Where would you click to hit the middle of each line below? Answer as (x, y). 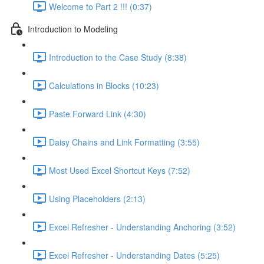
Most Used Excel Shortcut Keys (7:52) (120, 170)
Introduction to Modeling (73, 29)
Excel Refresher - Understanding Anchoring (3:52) (142, 227)
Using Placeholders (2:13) (97, 198)
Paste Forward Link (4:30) (98, 113)
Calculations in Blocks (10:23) (104, 85)
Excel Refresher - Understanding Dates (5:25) (134, 255)
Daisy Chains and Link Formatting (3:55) (124, 142)
